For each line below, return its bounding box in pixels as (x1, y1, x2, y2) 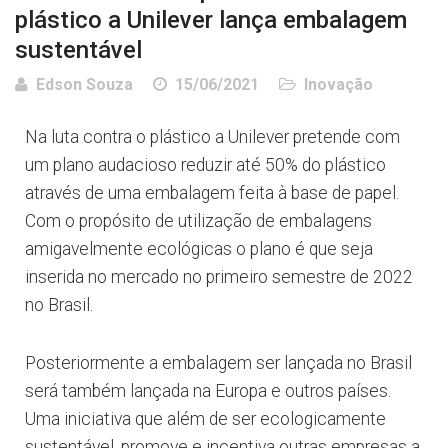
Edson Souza (36, 75, 133, 95)
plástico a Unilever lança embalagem (15, 6, 407, 35)
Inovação (304, 75, 373, 95)
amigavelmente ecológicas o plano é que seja (25, 239, 373, 260)
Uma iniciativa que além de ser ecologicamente (25, 409, 386, 430)
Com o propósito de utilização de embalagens (25, 211, 372, 232)
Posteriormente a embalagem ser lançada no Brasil (25, 353, 412, 374)
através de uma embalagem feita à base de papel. (25, 183, 399, 204)
